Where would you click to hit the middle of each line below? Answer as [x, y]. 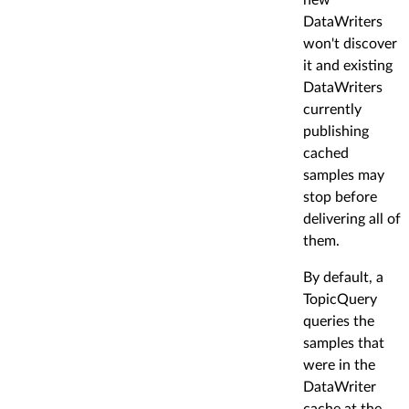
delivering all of [352, 219]
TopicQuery [340, 299]
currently [332, 109]
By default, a [343, 277]
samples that [344, 343]
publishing [336, 131]
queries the [339, 321]
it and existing [348, 65]
